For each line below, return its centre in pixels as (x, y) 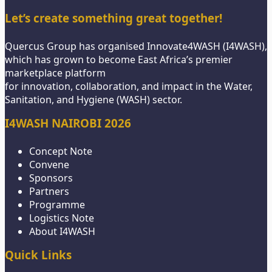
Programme (57, 205)
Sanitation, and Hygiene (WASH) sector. (93, 100)
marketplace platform (55, 73)
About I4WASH (62, 231)
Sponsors (51, 178)
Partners (49, 191)
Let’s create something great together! (114, 18)
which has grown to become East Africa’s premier (119, 59)
